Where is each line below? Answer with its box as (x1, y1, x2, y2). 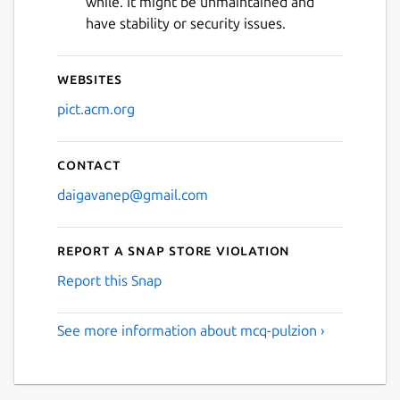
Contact (57, 155, 121, 172)
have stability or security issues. (86, 14, 286, 31)
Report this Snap (57, 271, 162, 288)
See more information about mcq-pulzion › (57, 321, 325, 338)
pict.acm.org (57, 100, 135, 117)
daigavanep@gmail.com (57, 186, 208, 203)
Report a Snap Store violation (57, 241, 291, 258)
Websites (57, 70, 122, 87)
